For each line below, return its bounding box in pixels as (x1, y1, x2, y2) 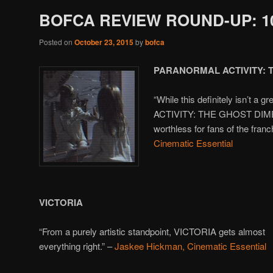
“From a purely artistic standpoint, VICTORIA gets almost (39, 225, 265, 238)
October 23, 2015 (74, 37, 133, 48)
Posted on (39, 37, 74, 48)
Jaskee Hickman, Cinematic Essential (115, 239, 266, 253)
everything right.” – (39, 239, 115, 253)
